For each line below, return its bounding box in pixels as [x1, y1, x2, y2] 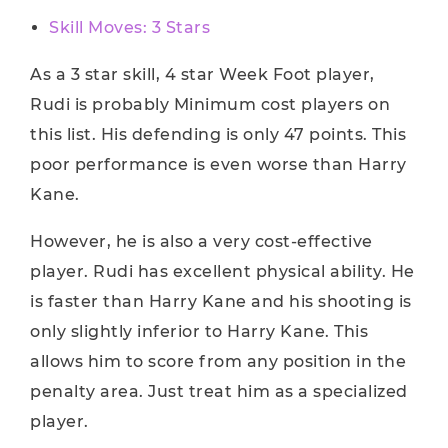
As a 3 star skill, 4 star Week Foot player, [30, 65, 375, 84]
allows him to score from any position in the [30, 352, 406, 371]
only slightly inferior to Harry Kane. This [30, 322, 368, 341]
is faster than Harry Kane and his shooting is [30, 292, 412, 311]
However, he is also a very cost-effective [30, 232, 373, 251]
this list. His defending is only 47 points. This [30, 125, 406, 144]
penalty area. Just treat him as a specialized [30, 382, 408, 401]
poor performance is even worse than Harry [30, 155, 407, 174]
